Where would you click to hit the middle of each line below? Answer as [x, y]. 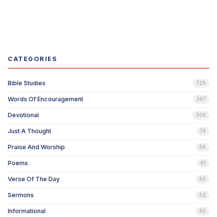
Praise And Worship [36, 147]
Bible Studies [27, 83]
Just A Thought [30, 131]
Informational [27, 211]
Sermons [21, 195]
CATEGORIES [32, 59]
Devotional [23, 115]
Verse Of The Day [34, 179]
